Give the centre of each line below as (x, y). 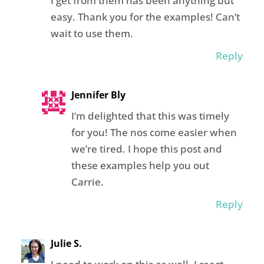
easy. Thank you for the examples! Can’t (145, 17)
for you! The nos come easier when (154, 133)
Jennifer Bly (98, 95)
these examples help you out (140, 166)
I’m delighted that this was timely (150, 116)
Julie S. (66, 244)
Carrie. (87, 182)
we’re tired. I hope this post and (146, 149)
